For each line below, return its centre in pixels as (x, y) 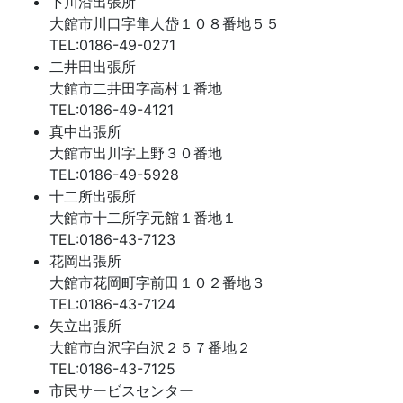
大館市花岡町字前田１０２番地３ (157, 282)
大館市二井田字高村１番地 (136, 88)
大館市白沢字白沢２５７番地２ (150, 347)
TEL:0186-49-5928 (114, 175)
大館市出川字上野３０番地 (136, 153)
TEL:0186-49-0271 (112, 45)
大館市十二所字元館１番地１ (143, 218)
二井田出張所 (93, 67)
